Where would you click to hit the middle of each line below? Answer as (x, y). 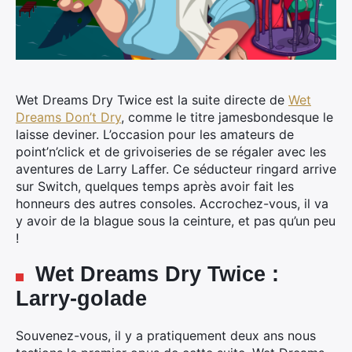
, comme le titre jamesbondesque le (227, 117)
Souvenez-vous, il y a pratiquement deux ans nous (166, 335)
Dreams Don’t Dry (68, 117)
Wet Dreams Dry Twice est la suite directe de (152, 100)
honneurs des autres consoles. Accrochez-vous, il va (172, 203)
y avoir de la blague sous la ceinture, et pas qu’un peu (176, 221)
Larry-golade (81, 299)
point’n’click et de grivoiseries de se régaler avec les (171, 152)
